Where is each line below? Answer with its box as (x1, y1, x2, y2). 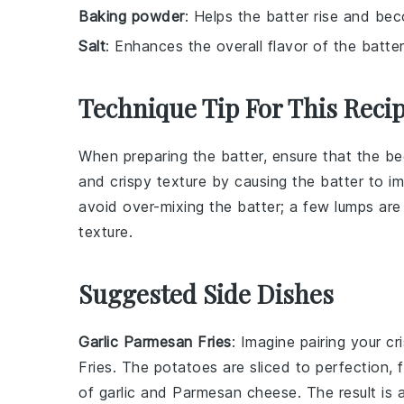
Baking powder (78, 7, 185, 25)
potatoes (153, 358, 218, 376)
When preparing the (78, 147, 221, 165)
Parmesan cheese (172, 383, 298, 401)
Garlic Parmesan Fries (78, 333, 232, 351)
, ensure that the (262, 147, 385, 165)
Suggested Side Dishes (78, 277, 334, 310)
